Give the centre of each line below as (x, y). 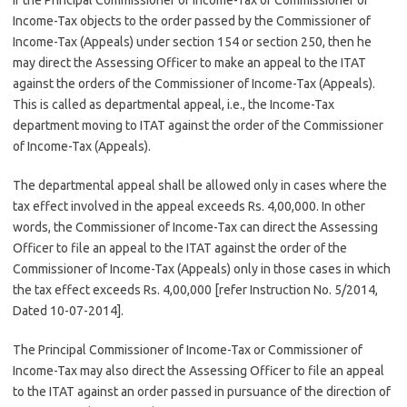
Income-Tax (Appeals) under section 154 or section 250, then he (192, 42)
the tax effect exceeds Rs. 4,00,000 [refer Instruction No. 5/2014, (195, 290)
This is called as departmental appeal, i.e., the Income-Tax (174, 104)
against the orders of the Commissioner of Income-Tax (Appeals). (194, 84)
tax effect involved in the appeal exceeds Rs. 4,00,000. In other (189, 206)
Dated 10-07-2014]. (68, 311)
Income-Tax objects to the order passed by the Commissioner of (192, 21)
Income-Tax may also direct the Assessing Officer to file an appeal (199, 371)
